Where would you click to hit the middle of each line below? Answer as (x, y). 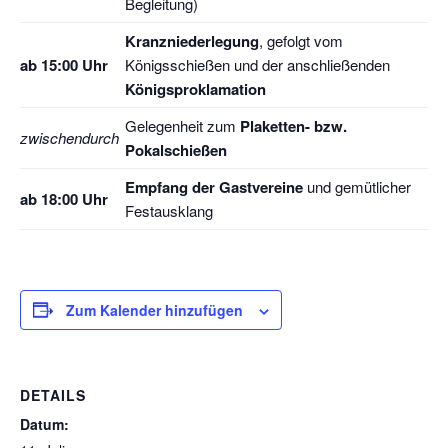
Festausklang (169, 210)
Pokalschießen (176, 149)
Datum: (44, 423)
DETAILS (53, 394)
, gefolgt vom (301, 40)
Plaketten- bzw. (293, 125)
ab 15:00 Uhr (64, 64)
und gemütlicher (357, 186)
